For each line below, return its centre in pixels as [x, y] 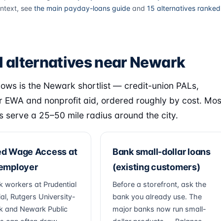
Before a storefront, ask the [159, 184]
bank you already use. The [157, 197]
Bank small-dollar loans [162, 152]
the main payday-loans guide [82, 8]
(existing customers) [156, 167]
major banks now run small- [159, 209]
